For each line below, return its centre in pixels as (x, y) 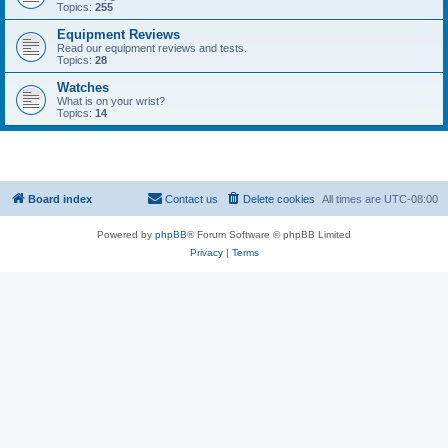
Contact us (191, 199)
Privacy (206, 252)
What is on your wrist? (111, 101)
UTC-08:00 (411, 199)
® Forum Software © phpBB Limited (269, 234)
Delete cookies (279, 199)
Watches (83, 87)
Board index (60, 199)
